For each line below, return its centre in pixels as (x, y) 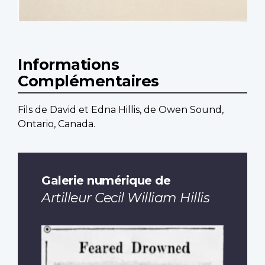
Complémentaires (88, 81)
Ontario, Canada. (56, 124)
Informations (68, 64)
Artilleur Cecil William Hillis (125, 198)
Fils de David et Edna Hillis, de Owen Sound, (121, 110)
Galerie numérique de (106, 180)
